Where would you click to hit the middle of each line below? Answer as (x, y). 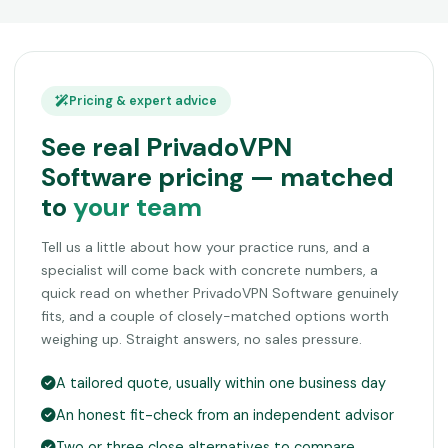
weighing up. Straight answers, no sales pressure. (201, 339)
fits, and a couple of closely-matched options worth (215, 316)
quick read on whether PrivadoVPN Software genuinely (220, 293)
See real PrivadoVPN (166, 147)
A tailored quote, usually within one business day (221, 383)
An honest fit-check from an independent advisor (225, 415)
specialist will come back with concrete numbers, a (209, 270)
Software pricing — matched (217, 177)
